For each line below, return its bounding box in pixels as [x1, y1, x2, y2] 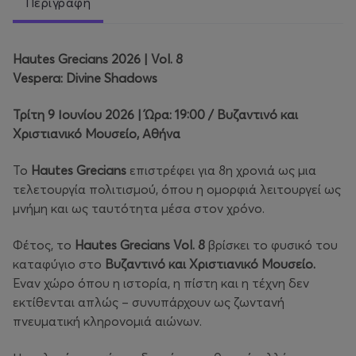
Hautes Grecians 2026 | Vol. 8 [13, 51, 183, 68]
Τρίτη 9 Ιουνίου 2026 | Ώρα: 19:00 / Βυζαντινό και [13, 106, 298, 123]
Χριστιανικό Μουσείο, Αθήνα [13, 126, 180, 142]
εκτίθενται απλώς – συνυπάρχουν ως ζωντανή [13, 294, 284, 311]
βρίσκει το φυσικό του [205, 237, 338, 253]
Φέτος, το [13, 237, 75, 253]
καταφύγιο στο [13, 256, 105, 273]
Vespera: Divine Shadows [13, 70, 157, 87]
